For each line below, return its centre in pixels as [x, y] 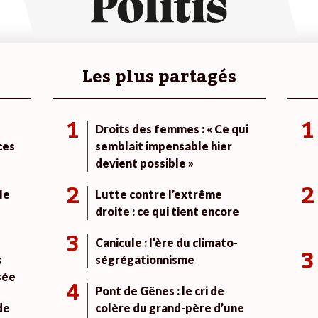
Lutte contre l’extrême [158, 194]
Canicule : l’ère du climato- [166, 243]
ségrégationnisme [144, 260]
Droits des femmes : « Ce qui [171, 129]
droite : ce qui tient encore [167, 212]
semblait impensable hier [163, 146]
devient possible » [144, 163]
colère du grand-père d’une [169, 308]
